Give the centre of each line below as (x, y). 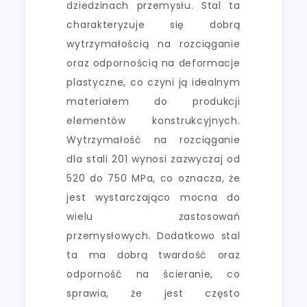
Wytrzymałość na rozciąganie (153, 139)
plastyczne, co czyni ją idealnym (153, 82)
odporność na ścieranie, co (153, 274)
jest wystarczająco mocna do (153, 197)
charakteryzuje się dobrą (153, 24)
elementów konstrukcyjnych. (153, 120)
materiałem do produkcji (153, 101)
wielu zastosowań (153, 216)
